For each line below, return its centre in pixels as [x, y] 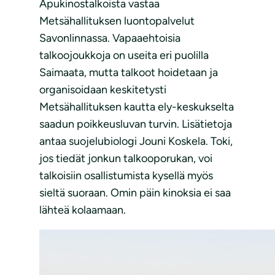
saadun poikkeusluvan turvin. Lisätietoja [136, 124]
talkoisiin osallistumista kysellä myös [126, 176]
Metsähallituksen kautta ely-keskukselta [137, 107]
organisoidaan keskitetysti [103, 90]
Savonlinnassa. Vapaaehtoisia [110, 38]
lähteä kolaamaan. [83, 210]
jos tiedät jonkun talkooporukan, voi [126, 159]
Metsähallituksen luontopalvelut [117, 21]
